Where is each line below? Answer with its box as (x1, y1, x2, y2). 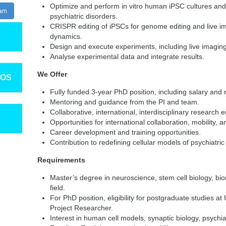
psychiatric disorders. (50, 12, 118, 20)
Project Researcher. (50, 204, 113, 212)
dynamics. (50, 32, 82, 40)
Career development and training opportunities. (50, 128, 201, 136)
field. (50, 184, 65, 192)
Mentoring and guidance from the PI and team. (50, 98, 199, 106)
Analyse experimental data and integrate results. (50, 52, 204, 61)
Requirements (37, 156, 85, 164)
